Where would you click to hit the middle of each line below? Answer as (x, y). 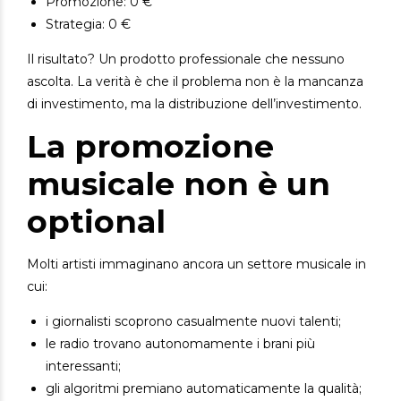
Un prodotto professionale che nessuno (222, 60)
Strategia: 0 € (88, 25)
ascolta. (52, 82)
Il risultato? (63, 60)
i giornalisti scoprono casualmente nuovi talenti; (193, 322)
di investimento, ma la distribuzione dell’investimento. (194, 104)
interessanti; (83, 367)
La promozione (150, 147)
